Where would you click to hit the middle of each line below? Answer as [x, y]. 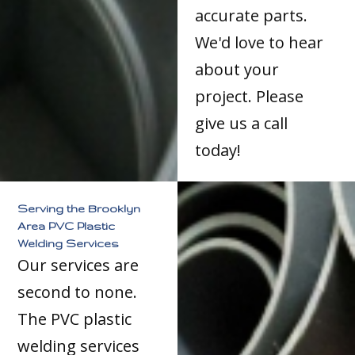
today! [218, 150]
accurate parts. [252, 15]
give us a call [242, 123]
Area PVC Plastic [67, 225]
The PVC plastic [75, 319]
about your [237, 69]
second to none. [78, 292]
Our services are [78, 265]
